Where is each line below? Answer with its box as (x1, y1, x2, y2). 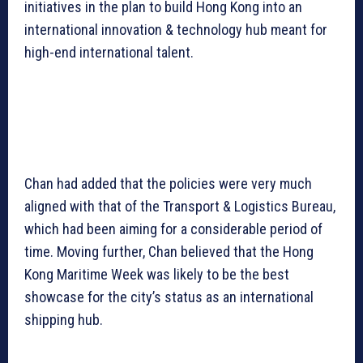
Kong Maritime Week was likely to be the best (24, 266, 289, 284)
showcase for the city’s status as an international (24, 288, 314, 306)
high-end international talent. (24, 44, 194, 62)
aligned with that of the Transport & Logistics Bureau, (24, 198, 335, 216)
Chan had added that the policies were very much (24, 175, 312, 193)
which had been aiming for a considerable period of (24, 220, 322, 238)
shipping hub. (24, 311, 103, 329)
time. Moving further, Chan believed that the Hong (24, 243, 314, 261)
